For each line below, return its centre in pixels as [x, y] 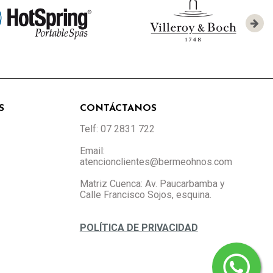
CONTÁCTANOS [118, 108]
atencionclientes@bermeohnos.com [156, 161]
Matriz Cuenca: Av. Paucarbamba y [152, 183]
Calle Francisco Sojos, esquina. [145, 194]
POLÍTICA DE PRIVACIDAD [139, 227]
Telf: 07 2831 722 [117, 129]
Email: [92, 151]
